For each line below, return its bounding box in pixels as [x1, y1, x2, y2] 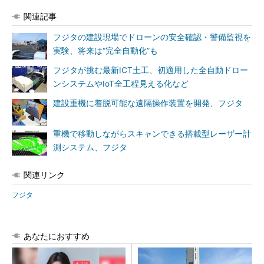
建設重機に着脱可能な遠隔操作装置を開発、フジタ [53, 98, 243, 108]
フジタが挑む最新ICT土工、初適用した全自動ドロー [53, 65, 248, 75]
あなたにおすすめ [24, 231, 90, 241]
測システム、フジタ [53, 143, 127, 152]
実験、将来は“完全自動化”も [53, 46, 158, 55]
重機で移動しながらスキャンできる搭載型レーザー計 [53, 129, 251, 138]
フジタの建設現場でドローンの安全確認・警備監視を [53, 32, 251, 42]
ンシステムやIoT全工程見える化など [53, 79, 189, 88]
